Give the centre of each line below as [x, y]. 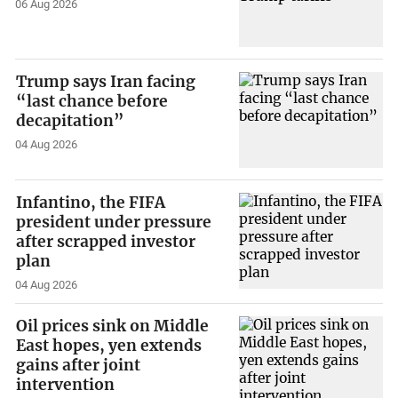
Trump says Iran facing [106, 82]
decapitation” [71, 121]
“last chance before [92, 102]
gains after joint [79, 366]
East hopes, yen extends [109, 346]
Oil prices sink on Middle [113, 326]
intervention [66, 385]
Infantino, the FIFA [91, 202]
